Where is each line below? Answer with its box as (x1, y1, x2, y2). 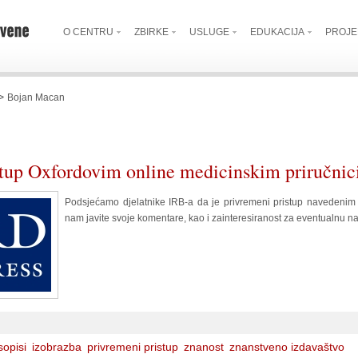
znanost (184, 340, 224, 353)
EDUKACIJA (250, 26, 304, 38)
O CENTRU (63, 26, 113, 38)
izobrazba (32, 340, 82, 353)
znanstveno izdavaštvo (229, 340, 344, 353)
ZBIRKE (134, 26, 169, 38)
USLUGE (189, 26, 229, 38)
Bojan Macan (7, 92, 65, 103)
